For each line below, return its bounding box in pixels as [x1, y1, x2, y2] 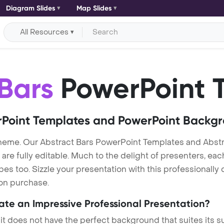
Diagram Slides [5, 4, 55, 12]
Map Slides [76, 4, 112, 12]
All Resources [20, 27, 69, 37]
